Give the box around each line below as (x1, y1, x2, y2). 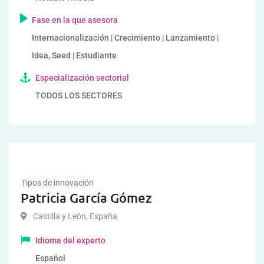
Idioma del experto (35, 236, 105, 245)
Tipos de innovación (21, 178, 94, 187)
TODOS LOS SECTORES (35, 91, 122, 100)
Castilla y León (33, 212, 86, 221)
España (88, 212, 117, 221)
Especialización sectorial (35, 73, 129, 82)
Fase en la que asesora (32, 15, 118, 25)
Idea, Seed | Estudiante (32, 51, 117, 60)
